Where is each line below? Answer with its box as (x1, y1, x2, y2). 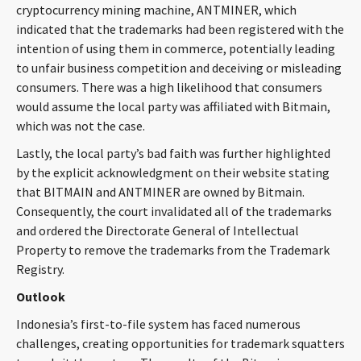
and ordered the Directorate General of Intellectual (16, 222, 299, 239)
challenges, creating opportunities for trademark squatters (16, 335, 345, 351)
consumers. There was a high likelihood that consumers (16, 79, 322, 95)
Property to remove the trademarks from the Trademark (16, 242, 330, 258)
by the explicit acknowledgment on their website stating (16, 164, 330, 180)
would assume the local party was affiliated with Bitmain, (16, 98, 330, 114)
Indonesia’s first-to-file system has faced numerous (16, 316, 301, 332)
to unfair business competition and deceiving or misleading (16, 60, 342, 76)
